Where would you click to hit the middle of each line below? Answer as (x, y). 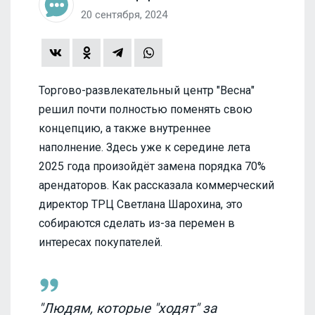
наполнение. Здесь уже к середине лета (144, 147)
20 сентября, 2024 (124, 14)
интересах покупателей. (101, 242)
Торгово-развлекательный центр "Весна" (147, 90)
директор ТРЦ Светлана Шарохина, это (141, 204)
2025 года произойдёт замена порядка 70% (152, 166)
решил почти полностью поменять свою (146, 109)
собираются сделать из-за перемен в (137, 223)
